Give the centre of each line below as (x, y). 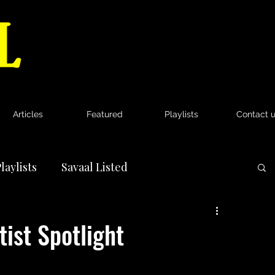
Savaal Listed (95, 167)
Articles (28, 114)
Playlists (181, 114)
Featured (105, 114)
